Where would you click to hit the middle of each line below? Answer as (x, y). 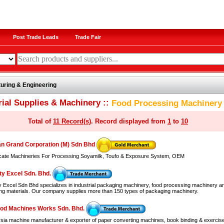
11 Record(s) (72, 121)
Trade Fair (88, 37)
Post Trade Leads (35, 37)
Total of (40, 121)
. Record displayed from (129, 121)
